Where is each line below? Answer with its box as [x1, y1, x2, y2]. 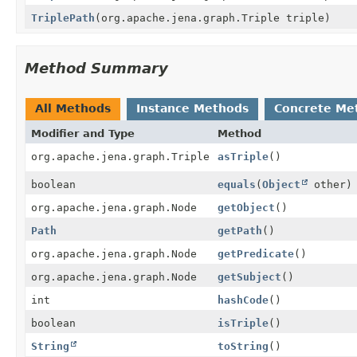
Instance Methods [136, 101, 249, 115]
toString [218, 339, 269, 352]
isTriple [218, 316, 269, 329]
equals [218, 178, 256, 190]
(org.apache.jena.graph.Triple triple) [95, 11, 331, 24]
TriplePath [31, 11, 95, 24]
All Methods [35, 101, 111, 115]
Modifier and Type [31, 127, 135, 139]
